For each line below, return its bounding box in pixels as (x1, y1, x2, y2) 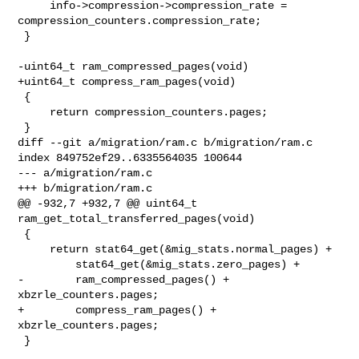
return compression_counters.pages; (18, 105, 50, 119)
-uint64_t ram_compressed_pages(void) (18, 59, 249, 73)
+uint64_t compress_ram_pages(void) (18, 75, 236, 88)
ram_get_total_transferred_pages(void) (18, 212, 256, 225)
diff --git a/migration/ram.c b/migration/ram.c (18, 135, 313, 149)
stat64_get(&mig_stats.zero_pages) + (18, 257, 76, 271)
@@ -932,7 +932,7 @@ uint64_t (18, 196, 198, 210)
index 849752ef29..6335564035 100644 (18, 151, 243, 164)
